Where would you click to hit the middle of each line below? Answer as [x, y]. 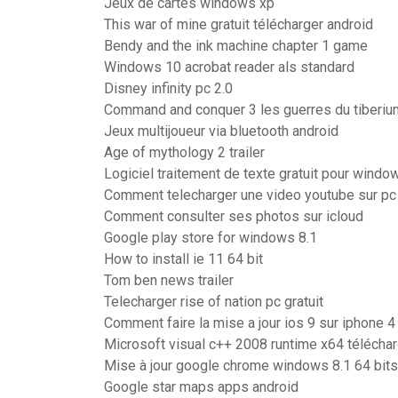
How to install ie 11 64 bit [183, 259]
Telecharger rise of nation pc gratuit [214, 302]
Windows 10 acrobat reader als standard [229, 67]
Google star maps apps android [201, 387]
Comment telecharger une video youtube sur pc [250, 195]
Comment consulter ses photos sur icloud [234, 216]
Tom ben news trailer [169, 280]
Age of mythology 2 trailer [184, 152]
